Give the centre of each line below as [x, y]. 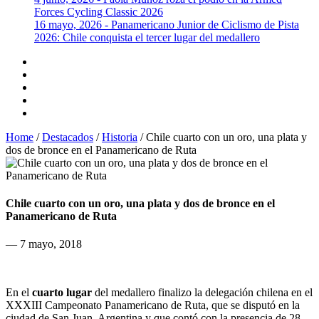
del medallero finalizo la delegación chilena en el [202, 293]
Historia [120, 137]
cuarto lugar [62, 293]
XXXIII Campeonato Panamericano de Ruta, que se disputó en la [153, 305]
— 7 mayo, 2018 [44, 244]
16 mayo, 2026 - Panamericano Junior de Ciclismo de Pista [167, 24]
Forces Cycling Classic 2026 [99, 11]
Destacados [68, 137]
